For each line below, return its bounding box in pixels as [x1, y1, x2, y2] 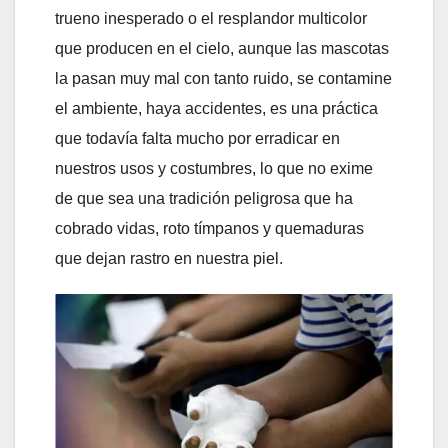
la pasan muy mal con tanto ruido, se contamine [55, 69, 392, 87]
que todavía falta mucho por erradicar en [55, 129, 340, 147]
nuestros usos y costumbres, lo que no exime [55, 159, 373, 177]
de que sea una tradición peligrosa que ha [55, 189, 353, 207]
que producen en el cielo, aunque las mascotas [55, 39, 389, 57]
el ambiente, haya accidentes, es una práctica [55, 99, 378, 117]
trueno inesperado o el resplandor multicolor [55, 9, 367, 27]
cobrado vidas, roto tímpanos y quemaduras [55, 219, 364, 237]
